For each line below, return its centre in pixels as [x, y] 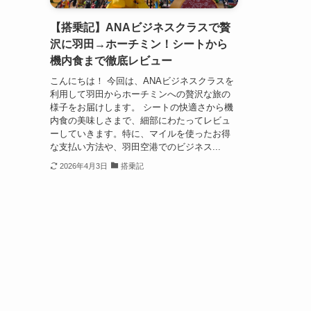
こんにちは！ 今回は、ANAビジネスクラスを [142, 81]
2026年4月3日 [83, 166]
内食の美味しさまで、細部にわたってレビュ [140, 120]
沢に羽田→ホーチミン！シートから [139, 44]
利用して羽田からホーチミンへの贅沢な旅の [140, 94]
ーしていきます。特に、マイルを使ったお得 [140, 133]
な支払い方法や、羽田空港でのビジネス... [135, 146]
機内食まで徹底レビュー [111, 61]
